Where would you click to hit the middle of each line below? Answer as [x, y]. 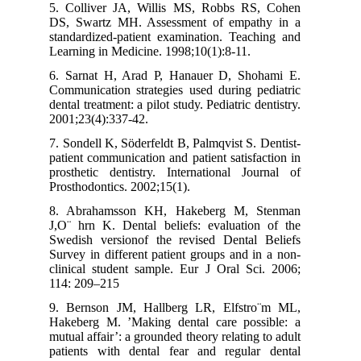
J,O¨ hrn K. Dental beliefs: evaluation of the [185, 225]
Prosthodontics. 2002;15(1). [130, 186]
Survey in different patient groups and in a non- [185, 254]
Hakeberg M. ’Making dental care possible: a [185, 322]
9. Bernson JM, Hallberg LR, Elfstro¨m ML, [185, 307]
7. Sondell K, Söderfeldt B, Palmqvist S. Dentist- [185, 143]
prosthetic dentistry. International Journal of [185, 172]
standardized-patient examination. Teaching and [185, 36]
